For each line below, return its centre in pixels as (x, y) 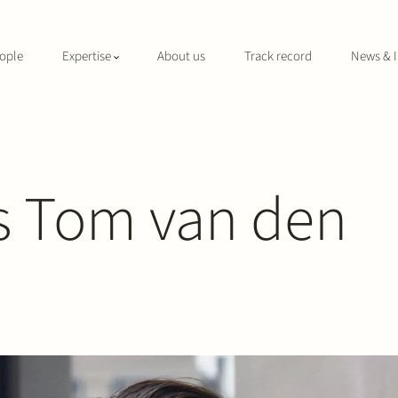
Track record (278, 56)
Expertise (87, 56)
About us (181, 56)
